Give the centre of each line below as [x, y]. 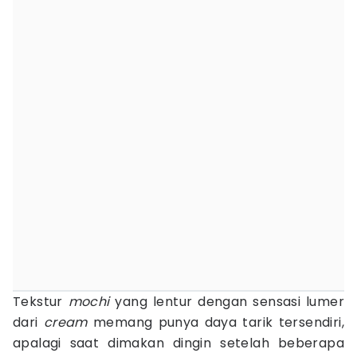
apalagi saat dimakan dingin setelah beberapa [178, 343]
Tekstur [41, 302]
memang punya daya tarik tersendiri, [218, 322]
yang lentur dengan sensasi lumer [230, 302]
